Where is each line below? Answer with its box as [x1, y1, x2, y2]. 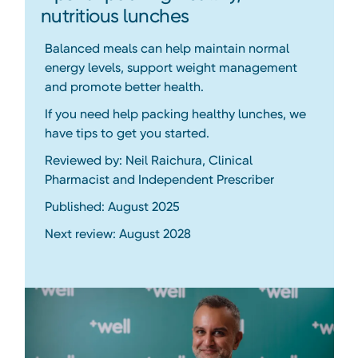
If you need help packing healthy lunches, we [44, 105, 306, 121]
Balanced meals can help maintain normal [44, 40, 289, 56]
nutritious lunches [40, 4, 189, 27]
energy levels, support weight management [44, 59, 297, 75]
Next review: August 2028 [44, 225, 191, 241]
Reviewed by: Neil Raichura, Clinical [44, 152, 253, 168]
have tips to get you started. [44, 125, 209, 141]
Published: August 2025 [44, 198, 180, 214]
